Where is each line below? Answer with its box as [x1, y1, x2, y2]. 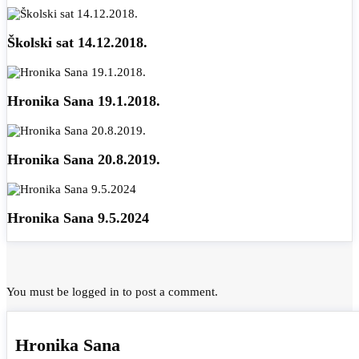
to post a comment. [119, 285, 218, 299]
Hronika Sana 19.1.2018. [7, 93, 160, 110]
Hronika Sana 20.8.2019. [7, 151, 160, 168]
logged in [72, 285, 119, 299]
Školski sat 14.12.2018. [7, 34, 147, 51]
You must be [6, 285, 72, 299]
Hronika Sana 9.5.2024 [7, 210, 149, 227]
